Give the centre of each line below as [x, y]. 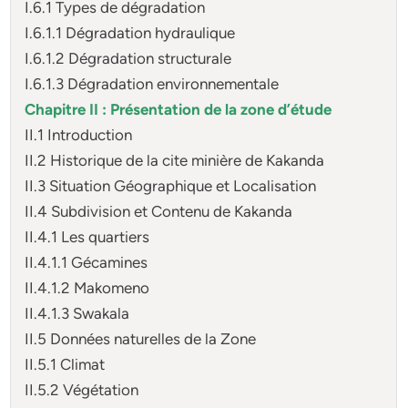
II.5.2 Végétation [82, 389]
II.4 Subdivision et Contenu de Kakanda [159, 211]
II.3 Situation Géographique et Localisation [171, 185]
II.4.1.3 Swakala [77, 313]
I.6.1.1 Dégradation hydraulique [130, 32]
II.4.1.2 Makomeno [87, 287]
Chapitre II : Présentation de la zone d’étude [178, 109]
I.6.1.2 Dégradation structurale [128, 58]
